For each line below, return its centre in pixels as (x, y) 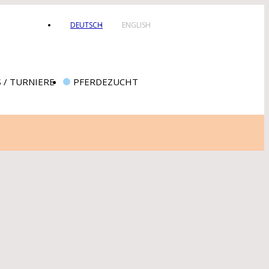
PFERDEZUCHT (106, 82)
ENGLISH (136, 25)
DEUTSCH (86, 25)
